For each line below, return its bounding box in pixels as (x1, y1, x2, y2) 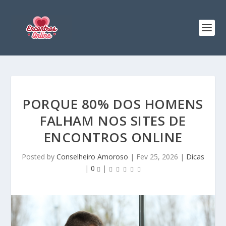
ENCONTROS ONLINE (43, 128, 183, 146)
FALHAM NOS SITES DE (40, 111, 186, 130)
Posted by (22, 152, 56, 161)
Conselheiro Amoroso (56, 152, 128, 161)
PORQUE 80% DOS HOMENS (23, 95, 203, 113)
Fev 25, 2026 (136, 152, 178, 161)
